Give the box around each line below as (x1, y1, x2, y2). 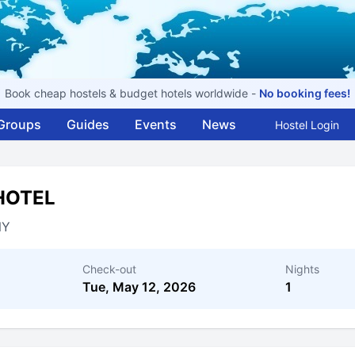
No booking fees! (259, 86, 350, 100)
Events (135, 116, 177, 132)
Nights (285, 262, 319, 276)
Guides (67, 116, 109, 132)
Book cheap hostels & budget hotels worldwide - (5, 86, 259, 100)
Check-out (82, 262, 136, 276)
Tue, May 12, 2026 (82, 279, 196, 295)
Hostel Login (275, 118, 339, 132)
